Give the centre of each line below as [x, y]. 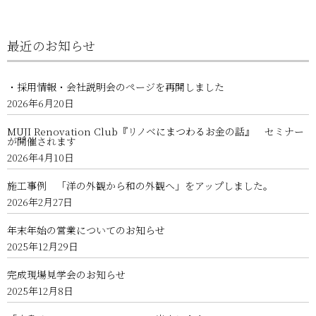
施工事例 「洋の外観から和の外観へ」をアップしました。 [140, 186]
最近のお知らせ [51, 45]
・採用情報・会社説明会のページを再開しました [116, 87]
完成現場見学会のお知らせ [66, 274]
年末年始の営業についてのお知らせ [86, 230]
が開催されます [42, 141]
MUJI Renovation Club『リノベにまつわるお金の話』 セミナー [156, 131]
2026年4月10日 [41, 157]
